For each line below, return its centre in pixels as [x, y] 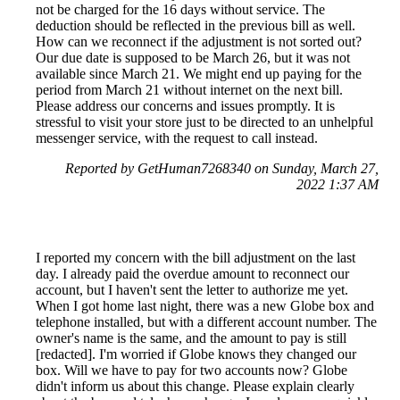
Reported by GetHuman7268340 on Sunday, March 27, [222, 169]
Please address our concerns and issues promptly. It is [185, 106]
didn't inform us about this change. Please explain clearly [195, 387]
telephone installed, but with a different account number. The [206, 322]
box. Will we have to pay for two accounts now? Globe [192, 371]
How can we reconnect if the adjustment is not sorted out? [199, 42]
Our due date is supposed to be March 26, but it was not [193, 58]
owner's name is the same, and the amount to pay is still [191, 338]
